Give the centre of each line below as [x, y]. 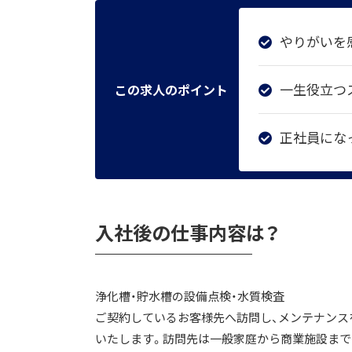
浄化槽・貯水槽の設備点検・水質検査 [190, 296]
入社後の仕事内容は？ [187, 233]
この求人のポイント [171, 90]
